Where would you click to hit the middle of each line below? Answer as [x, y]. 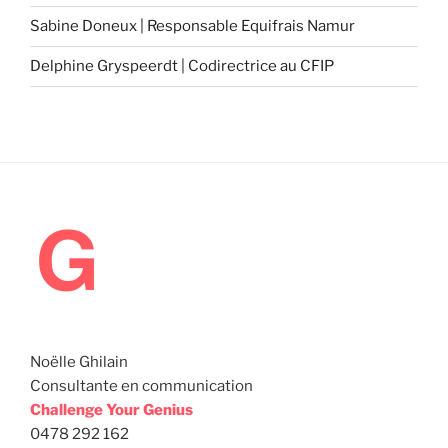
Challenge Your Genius [111, 409]
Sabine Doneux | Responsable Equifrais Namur [192, 26]
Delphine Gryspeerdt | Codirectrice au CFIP [182, 66]
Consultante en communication [141, 385]
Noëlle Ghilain [79, 361]
